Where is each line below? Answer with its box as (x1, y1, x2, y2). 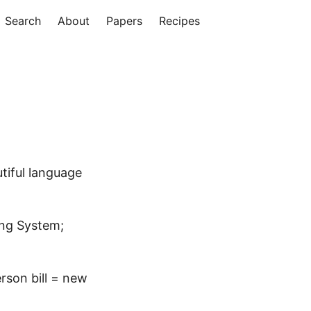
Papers (106, 14, 142, 28)
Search (5, 14, 41, 28)
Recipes (159, 14, 200, 28)
